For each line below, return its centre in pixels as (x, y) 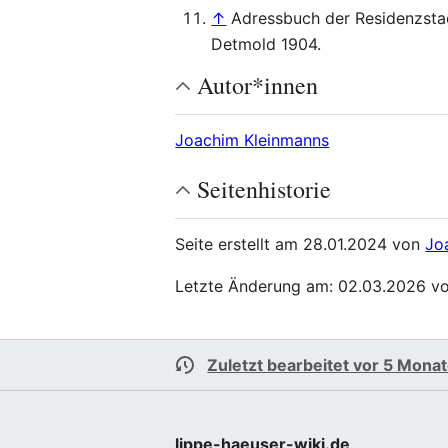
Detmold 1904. (266, 44)
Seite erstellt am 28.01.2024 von (300, 244)
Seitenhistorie (264, 189)
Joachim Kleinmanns (252, 140)
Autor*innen (258, 85)
